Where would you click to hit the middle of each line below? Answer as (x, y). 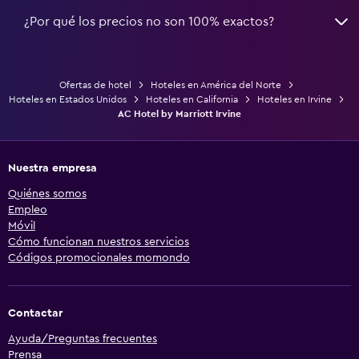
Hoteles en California (192, 99)
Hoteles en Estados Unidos (67, 99)
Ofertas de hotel (95, 85)
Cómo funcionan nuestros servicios (99, 242)
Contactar (35, 313)
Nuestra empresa (52, 168)
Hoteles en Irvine (294, 99)
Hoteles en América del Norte (216, 85)
